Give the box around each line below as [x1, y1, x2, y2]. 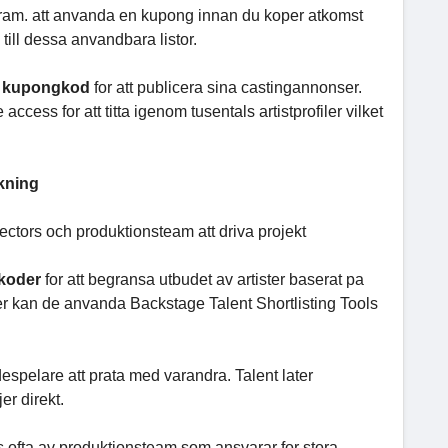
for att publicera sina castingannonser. [94, 79, 362, 96]
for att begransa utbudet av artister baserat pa [45, 271, 364, 288]
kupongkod [2, 79, 94, 96]
